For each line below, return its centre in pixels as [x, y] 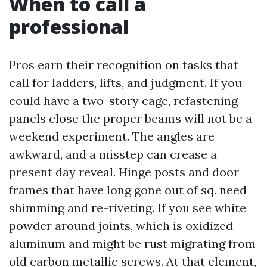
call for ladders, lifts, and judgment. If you [125, 83]
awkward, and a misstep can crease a [113, 154]
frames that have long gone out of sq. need [128, 190]
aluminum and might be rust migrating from [132, 243]
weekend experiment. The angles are [112, 136]
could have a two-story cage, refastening [123, 100]
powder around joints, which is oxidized [121, 226]
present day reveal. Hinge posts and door [124, 172]
